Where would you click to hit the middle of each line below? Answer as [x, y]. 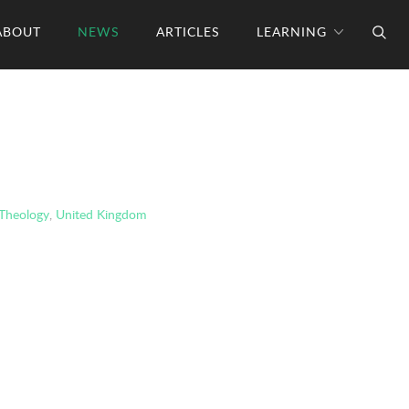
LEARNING [292, 31]
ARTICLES [188, 31]
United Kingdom [101, 214]
